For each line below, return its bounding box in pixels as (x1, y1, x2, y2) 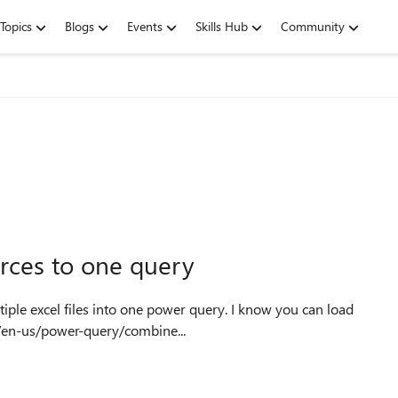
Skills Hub (195, 18, 248, 35)
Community (281, 18, 345, 35)
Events (127, 18, 163, 35)
